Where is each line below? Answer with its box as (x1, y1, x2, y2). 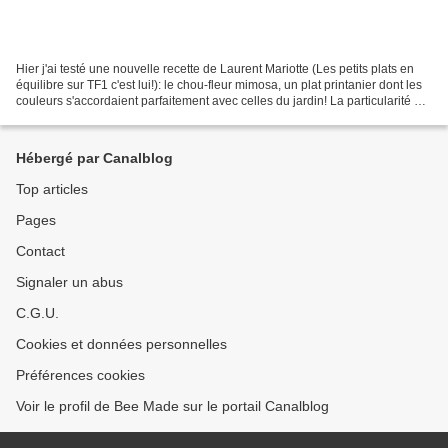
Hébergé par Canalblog (16, 150, 173, 166)
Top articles (16, 181, 88, 197)
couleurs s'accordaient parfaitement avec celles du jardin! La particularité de (16, 93, 428, 108)
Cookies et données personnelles (16, 336, 227, 352)
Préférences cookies (16, 367, 145, 383)
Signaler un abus (16, 274, 123, 290)
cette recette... (16, 109, 91, 124)
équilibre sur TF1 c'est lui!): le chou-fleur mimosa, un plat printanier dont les (16, 77, 422, 92)
